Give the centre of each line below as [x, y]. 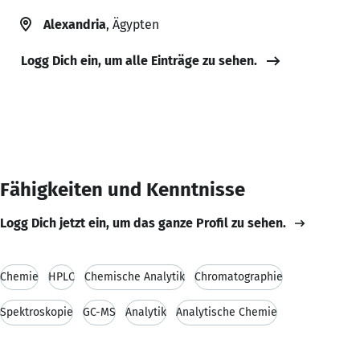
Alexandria [75, 24]
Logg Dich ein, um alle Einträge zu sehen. [139, 60]
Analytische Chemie [227, 312]
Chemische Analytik [135, 276]
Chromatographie [239, 276]
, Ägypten [133, 24]
